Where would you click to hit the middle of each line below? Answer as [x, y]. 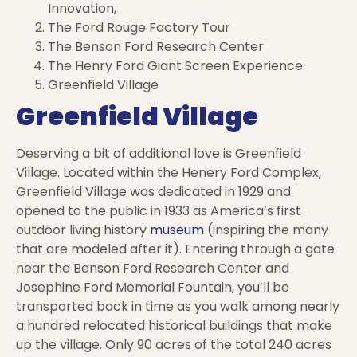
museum [177, 229]
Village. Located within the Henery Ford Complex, [169, 172]
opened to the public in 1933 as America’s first [159, 210]
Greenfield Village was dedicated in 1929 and [153, 191]
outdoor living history [83, 229]
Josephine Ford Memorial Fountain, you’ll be [153, 287]
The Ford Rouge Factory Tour [139, 27]
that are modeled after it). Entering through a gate [175, 249]
